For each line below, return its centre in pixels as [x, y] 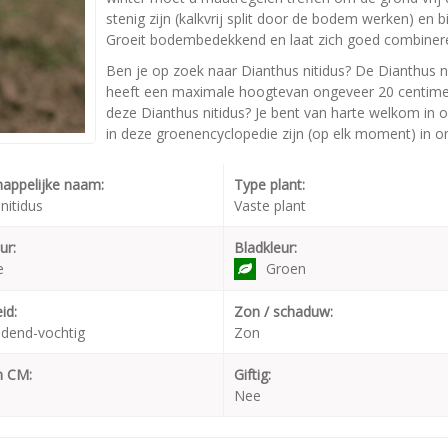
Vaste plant [270, 206]
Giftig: [252, 375]
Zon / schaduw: [283, 312]
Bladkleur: [265, 248]
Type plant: [269, 185]
